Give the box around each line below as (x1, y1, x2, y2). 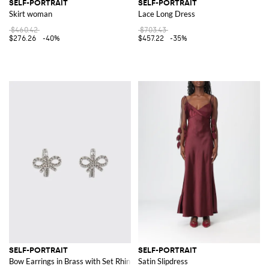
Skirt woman (9, 8, 52, 19)
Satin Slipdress (138, 256, 188, 266)
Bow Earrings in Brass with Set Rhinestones (9, 256, 157, 266)
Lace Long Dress (138, 8, 195, 19)
